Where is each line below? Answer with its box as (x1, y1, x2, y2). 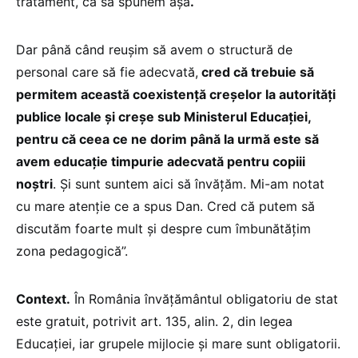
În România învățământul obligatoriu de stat (70, 291, 338, 308)
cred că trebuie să (198, 64, 314, 81)
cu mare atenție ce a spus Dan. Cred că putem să (16, 198, 315, 215)
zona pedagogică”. (16, 243, 136, 260)
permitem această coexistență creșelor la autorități (16, 86, 336, 103)
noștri (16, 176, 53, 193)
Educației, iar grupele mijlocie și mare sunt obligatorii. (16, 336, 340, 352)
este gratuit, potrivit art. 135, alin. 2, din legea (16, 313, 292, 330)
